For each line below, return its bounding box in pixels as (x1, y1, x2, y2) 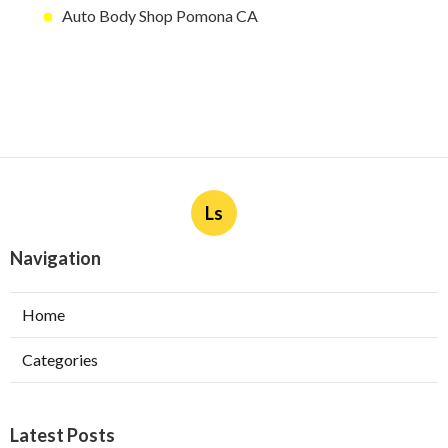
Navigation (10, 247, 101, 270)
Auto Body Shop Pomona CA (62, 6, 258, 26)
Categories (22, 350, 98, 370)
